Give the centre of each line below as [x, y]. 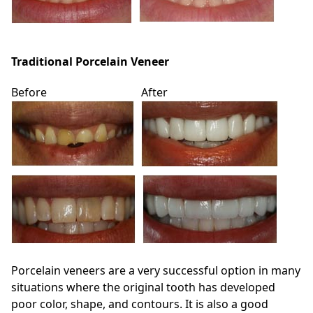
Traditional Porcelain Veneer [90, 61]
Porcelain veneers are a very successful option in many [156, 270]
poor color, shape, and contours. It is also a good [140, 304]
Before [29, 92]
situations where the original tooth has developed [143, 287]
